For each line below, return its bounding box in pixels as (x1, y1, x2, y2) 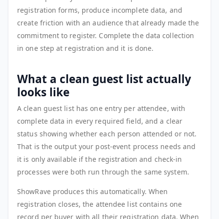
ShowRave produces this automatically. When (17, 186, 168, 196)
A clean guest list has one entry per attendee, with (17, 103, 186, 113)
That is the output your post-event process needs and (17, 141, 196, 151)
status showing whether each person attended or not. (17, 129, 197, 138)
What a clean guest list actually (17, 71, 191, 87)
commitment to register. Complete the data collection (17, 30, 195, 40)
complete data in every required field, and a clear (17, 116, 183, 126)
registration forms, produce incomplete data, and (17, 5, 182, 15)
